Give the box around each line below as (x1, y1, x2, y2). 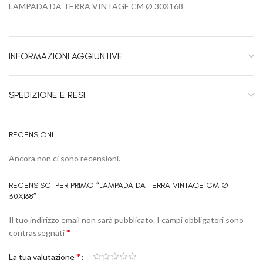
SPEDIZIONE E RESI (9, 89, 85, 101)
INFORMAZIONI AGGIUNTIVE (9, 50, 123, 62)
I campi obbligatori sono (157, 215, 244, 225)
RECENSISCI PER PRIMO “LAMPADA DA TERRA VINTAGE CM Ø (9, 180, 228, 191)
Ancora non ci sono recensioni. (9, 153, 120, 164)
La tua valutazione (9, 251, 76, 262)
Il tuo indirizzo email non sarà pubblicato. (9, 215, 155, 225)
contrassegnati (9, 228, 66, 238)
